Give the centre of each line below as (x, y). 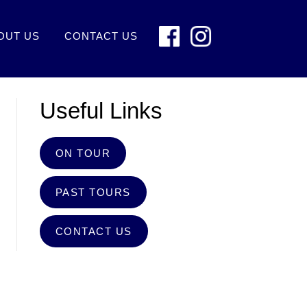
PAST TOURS (93, 192)
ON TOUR (83, 153)
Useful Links (101, 111)
